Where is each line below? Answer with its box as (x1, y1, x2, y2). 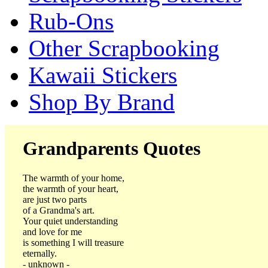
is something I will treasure (23, 237, 124, 248)
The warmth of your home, (23, 172, 124, 183)
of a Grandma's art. (23, 205, 95, 215)
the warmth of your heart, (23, 183, 118, 194)
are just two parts (23, 194, 87, 205)
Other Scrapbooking (29, 35, 220, 61)
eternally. (23, 248, 57, 258)
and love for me (23, 226, 82, 237)
